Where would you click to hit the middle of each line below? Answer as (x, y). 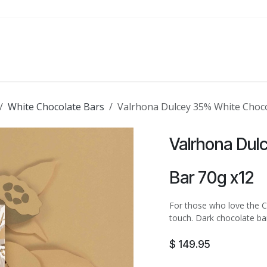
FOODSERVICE (58, 49)
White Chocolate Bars (56, 107)
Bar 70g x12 (212, 178)
